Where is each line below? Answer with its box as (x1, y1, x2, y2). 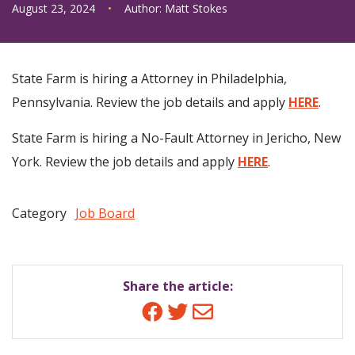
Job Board (75, 204, 135, 222)
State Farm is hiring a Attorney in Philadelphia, (12, 70, 287, 87)
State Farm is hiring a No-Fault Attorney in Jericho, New (12, 129, 341, 147)
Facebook (139, 294, 251, 328)
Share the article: (122, 277, 233, 295)
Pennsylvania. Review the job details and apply (12, 94, 288, 111)
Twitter (165, 294, 250, 328)
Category (12, 204, 67, 222)
